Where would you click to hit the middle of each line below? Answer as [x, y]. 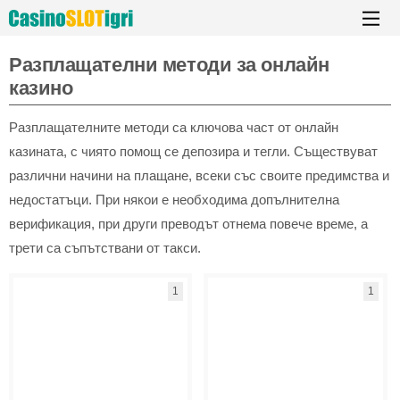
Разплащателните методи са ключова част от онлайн [174, 127]
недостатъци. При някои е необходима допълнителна [174, 200]
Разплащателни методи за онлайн [169, 65]
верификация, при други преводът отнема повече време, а [188, 224]
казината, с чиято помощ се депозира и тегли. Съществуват [193, 151]
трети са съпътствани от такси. [105, 248]
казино [41, 88]
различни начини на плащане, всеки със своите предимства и [199, 175]
